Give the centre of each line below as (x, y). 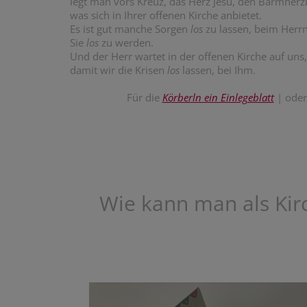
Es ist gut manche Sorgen (130, 29)
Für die (144, 97)
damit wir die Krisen (119, 70)
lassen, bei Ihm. (219, 70)
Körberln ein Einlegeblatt (218, 97)
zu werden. (127, 42)
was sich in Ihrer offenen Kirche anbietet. (166, 15)
